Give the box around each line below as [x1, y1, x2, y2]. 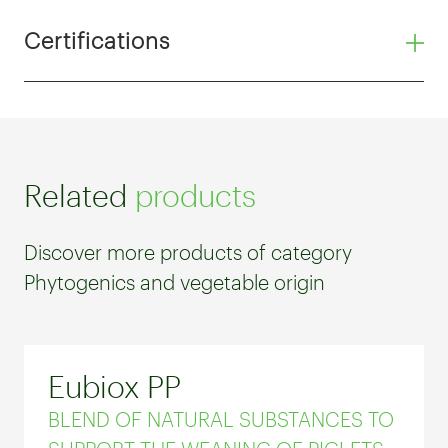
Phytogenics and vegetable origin [24, 269, 325, 294]
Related [24, 177, 127, 213]
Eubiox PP [48, 368, 181, 404]
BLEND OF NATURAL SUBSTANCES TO [48, 406, 394, 431]
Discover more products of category [24, 239, 352, 264]
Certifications [24, 26, 170, 53]
